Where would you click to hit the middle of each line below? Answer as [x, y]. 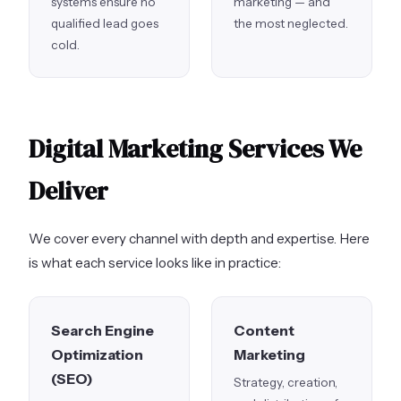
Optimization [97, 354]
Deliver [68, 190]
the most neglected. [291, 23]
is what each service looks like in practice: [155, 262]
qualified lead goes [105, 23]
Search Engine [102, 330]
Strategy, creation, [286, 383]
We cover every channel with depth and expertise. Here [199, 238]
